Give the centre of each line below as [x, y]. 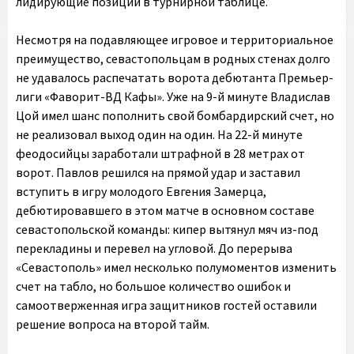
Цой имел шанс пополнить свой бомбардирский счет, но [175, 115]
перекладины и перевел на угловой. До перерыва [154, 248]
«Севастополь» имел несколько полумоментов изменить [176, 267]
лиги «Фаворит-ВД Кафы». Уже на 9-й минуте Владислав [173, 96]
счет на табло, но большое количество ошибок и [153, 286]
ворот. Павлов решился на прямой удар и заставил [158, 172]
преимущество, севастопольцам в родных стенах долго [173, 58]
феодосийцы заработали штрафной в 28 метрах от [160, 153]
